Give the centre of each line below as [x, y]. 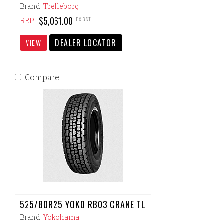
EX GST [83, 19]
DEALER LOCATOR [86, 43]
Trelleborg [61, 6]
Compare [42, 77]
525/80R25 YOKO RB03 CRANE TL [83, 204]
